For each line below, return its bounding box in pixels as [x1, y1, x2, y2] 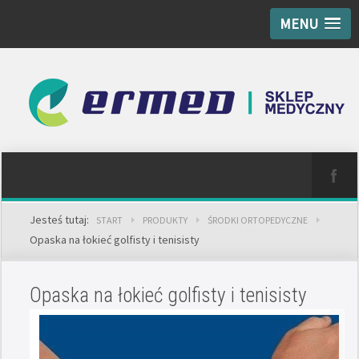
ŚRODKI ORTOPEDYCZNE [208, 214, 309, 226]
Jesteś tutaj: [30, 212, 95, 227]
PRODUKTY [143, 214, 188, 226]
